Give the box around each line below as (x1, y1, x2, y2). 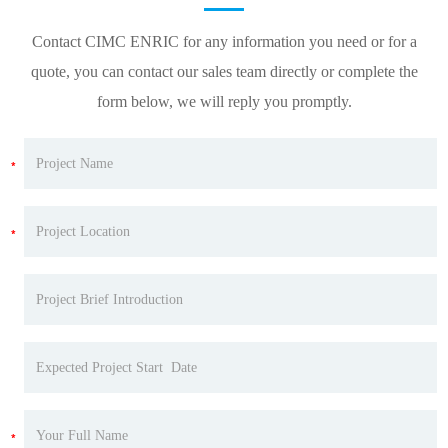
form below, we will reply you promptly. (96, 93, 352, 111)
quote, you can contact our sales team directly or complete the (30, 63, 418, 81)
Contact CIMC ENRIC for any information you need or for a (31, 33, 417, 51)
